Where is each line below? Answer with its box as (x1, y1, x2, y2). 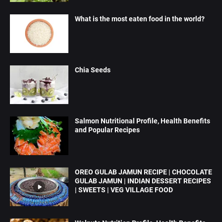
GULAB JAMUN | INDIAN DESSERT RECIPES (75, 176, 211, 185)
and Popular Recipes (75, 125, 140, 134)
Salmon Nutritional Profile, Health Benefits (75, 116, 210, 125)
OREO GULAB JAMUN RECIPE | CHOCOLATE (75, 167, 212, 176)
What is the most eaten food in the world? (75, 14, 205, 23)
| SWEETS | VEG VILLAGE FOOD (75, 185, 173, 194)
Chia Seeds (75, 65, 111, 74)
